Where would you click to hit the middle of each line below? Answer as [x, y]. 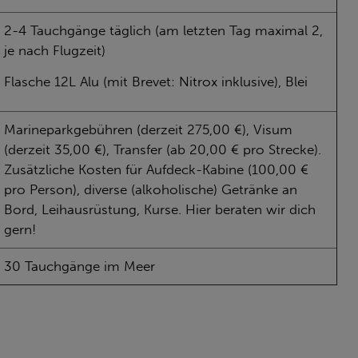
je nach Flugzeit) [55, 50]
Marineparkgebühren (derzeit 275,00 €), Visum [148, 129]
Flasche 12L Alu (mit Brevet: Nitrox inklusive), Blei [156, 82]
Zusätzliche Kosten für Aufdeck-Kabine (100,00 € [156, 169]
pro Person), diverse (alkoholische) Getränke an [151, 189]
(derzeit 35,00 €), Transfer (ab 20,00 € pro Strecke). [163, 149]
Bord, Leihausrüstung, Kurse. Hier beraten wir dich [160, 209]
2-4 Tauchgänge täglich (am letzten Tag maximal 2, [163, 30]
